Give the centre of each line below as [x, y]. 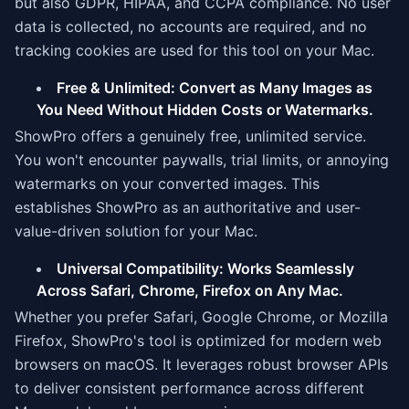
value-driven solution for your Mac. [136, 231]
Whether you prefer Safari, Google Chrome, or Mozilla [201, 317]
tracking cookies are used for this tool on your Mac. [194, 50]
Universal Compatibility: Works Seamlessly [205, 268]
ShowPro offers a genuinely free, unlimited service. [190, 136]
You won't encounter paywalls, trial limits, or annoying [202, 160]
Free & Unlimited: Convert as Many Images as [215, 88]
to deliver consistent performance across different [189, 388]
